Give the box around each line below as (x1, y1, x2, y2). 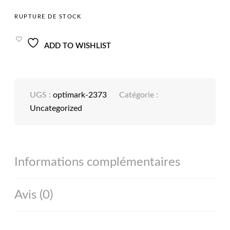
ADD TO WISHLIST (44, 42, 111, 50)
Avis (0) (14, 188, 53, 201)
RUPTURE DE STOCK (14, 13, 82, 20)
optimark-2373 (53, 90, 107, 99)
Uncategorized (30, 104, 83, 112)
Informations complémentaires (14, 156, 181, 168)
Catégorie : (119, 90, 159, 99)
